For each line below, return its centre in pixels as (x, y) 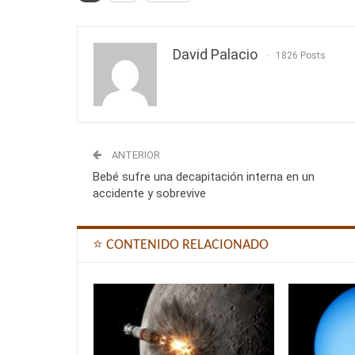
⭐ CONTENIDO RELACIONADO (181, 246)
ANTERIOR (135, 155)
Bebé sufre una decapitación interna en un (204, 177)
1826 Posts (301, 56)
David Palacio (215, 55)
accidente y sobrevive (149, 194)
